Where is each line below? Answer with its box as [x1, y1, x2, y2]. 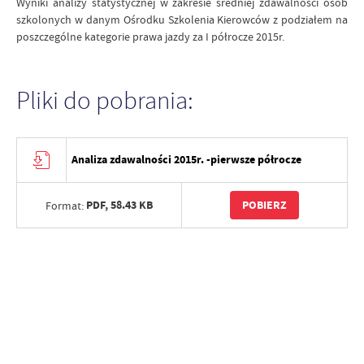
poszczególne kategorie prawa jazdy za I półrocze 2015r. [16, 29, 284, 44]
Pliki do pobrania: [16, 85, 193, 116]
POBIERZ [242, 197, 287, 213]
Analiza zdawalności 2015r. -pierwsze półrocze [71, 152, 302, 167]
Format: [45, 197, 84, 213]
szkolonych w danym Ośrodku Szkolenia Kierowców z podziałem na [16, 12, 348, 27]
